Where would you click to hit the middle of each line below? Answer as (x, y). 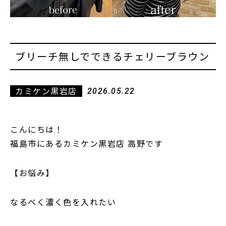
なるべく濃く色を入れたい (63, 202)
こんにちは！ (37, 129)
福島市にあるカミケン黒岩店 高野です (87, 143)
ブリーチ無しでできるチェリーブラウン (112, 56)
